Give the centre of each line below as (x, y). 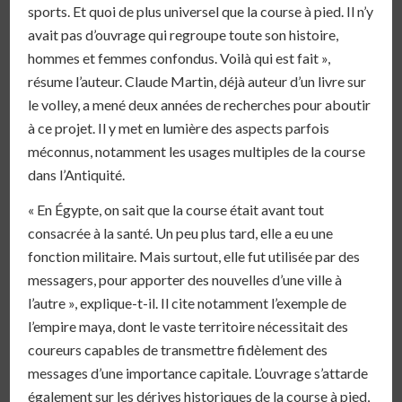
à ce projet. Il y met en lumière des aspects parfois (179, 127)
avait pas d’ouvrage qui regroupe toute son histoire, (184, 34)
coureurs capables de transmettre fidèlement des (178, 350)
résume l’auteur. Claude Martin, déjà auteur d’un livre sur (197, 81)
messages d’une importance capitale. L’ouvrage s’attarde (198, 373)
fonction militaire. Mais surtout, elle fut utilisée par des (194, 257)
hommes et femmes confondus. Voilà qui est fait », (179, 57)
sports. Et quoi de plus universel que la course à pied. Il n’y (201, 11)
